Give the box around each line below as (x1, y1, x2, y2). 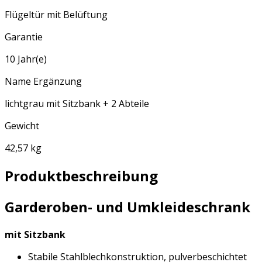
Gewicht (5, 119, 39, 133)
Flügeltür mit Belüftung (5, 8, 108, 22)
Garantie (5, 30, 43, 44)
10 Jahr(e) (5, 53, 47, 66)
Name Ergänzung (5, 75, 82, 88)
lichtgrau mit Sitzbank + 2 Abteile (5, 97, 149, 111)
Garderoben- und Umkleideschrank (5, 197, 250, 217)
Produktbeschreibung (5, 166, 158, 186)
